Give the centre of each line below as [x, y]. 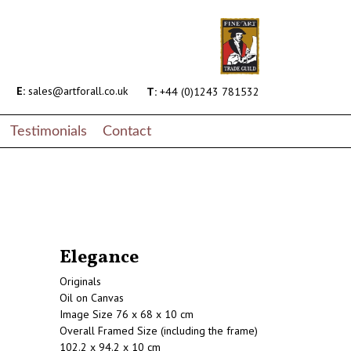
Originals [80, 282]
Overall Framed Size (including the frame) [159, 331]
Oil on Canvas [92, 298]
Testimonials [49, 131]
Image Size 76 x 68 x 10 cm [127, 315]
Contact [127, 131]
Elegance [99, 258]
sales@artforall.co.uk [76, 91]
